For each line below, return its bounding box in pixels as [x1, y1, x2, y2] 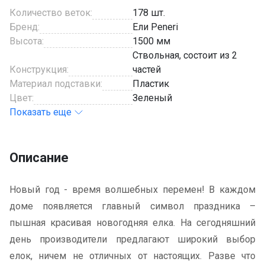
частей [132, 63, 161, 75]
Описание [9, 150, 69, 165]
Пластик [132, 77, 169, 89]
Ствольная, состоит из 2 [132, 49, 237, 61]
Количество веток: [9, 7, 92, 18]
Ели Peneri [132, 21, 178, 33]
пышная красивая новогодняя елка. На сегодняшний [9, 216, 256, 228]
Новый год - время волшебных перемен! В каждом [9, 183, 256, 195]
